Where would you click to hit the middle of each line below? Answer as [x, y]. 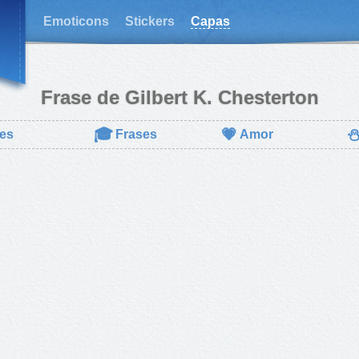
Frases [136, 134]
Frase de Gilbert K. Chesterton [179, 97]
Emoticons [76, 21]
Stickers [150, 21]
